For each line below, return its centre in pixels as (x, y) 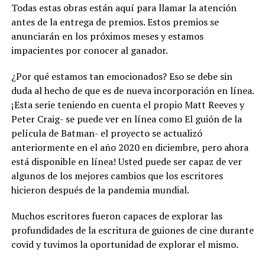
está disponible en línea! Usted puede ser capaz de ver (126, 162)
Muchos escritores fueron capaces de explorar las (117, 216)
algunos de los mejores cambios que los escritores (117, 176)
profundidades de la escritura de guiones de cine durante (132, 230)
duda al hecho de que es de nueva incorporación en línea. (132, 91)
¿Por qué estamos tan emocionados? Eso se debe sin (122, 77)
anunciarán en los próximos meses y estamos (107, 36)
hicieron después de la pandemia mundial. (100, 190)
